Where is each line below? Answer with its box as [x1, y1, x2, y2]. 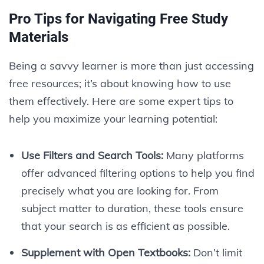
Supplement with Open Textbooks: [21, 245, 190, 259]
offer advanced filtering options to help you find [21, 166, 255, 180]
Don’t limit [190, 245, 242, 259]
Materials [9, 28, 68, 45]
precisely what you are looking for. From [21, 183, 219, 197]
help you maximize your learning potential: [9, 111, 217, 126]
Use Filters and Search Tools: [21, 148, 163, 162]
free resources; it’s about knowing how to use [9, 76, 231, 90]
